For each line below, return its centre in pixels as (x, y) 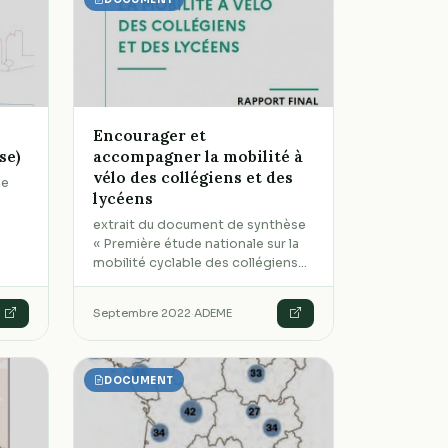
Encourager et (150, 135)
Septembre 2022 (142, 313)
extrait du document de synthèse (200, 225)
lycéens (123, 198)
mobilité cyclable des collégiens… (200, 263)
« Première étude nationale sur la (196, 244)
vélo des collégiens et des (193, 177)
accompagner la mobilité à (198, 156)
